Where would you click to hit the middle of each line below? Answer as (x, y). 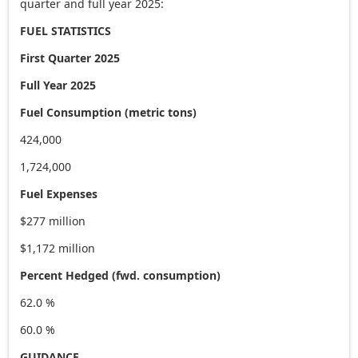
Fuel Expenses (59, 193)
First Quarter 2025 (70, 58)
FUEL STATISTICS (66, 30)
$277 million (53, 221)
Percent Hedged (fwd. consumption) (121, 275)
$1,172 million (58, 248)
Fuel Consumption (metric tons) (109, 112)
